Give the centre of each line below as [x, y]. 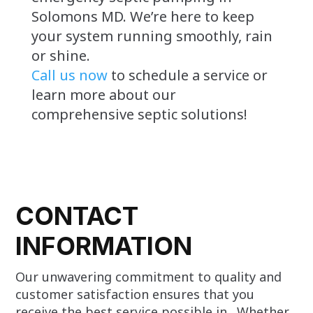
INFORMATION [104, 246]
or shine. [60, 55]
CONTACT [77, 216]
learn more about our [103, 94]
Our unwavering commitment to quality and [149, 276]
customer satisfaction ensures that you [135, 294]
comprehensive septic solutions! [139, 114]
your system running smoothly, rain [152, 36]
